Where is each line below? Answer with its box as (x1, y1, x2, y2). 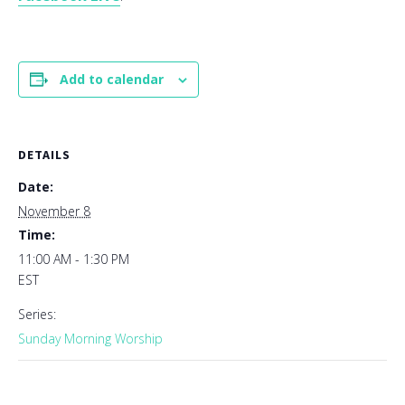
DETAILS (18, 146, 71, 164)
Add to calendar (60, 71, 164, 89)
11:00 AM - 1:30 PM (18, 250, 129, 268)
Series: (18, 306, 56, 324)
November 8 (18, 202, 90, 221)
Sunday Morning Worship (18, 330, 163, 348)
